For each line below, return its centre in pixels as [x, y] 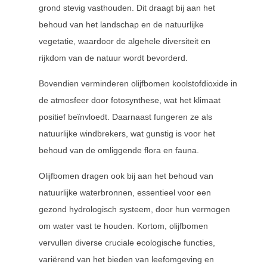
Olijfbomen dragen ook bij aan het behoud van [126, 176]
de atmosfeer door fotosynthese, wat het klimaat [130, 100]
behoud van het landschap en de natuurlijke [121, 24]
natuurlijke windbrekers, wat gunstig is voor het [127, 133]
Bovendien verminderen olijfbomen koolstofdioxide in [138, 83]
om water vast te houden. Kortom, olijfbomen [123, 226]
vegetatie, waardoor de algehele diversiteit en [125, 41]
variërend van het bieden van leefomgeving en [126, 259]
